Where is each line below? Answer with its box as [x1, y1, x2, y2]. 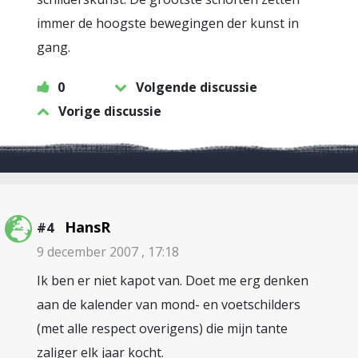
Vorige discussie [58, 102, 161, 120]
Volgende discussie [136, 78, 257, 96]
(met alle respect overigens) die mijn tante [37, 320, 288, 337]
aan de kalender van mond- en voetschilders [37, 296, 300, 313]
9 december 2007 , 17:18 [37, 243, 179, 261]
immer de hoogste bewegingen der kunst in [37, 14, 299, 32]
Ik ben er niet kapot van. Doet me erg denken [37, 272, 308, 289]
